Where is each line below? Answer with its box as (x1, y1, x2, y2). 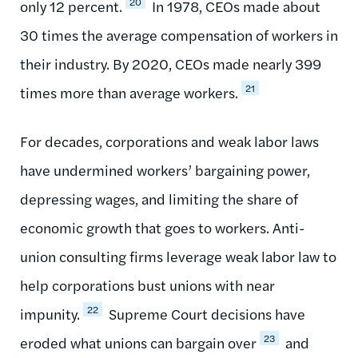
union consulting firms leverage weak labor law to (20, 245, 336, 266)
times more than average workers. (20, 82, 238, 102)
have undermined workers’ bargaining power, (20, 159, 310, 180)
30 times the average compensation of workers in (20, 24, 338, 45)
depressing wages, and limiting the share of (20, 188, 298, 209)
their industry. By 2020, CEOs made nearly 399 (20, 53, 321, 74)
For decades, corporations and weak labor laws (20, 130, 319, 151)
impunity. (20, 303, 80, 324)
